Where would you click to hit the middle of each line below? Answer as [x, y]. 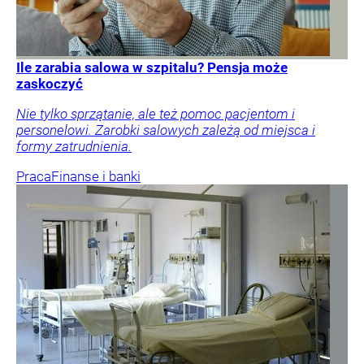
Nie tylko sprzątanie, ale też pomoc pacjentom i [156, 113]
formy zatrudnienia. [74, 146]
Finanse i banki [96, 176]
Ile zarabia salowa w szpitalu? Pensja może [152, 67]
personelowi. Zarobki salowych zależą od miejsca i [166, 130]
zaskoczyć [50, 83]
